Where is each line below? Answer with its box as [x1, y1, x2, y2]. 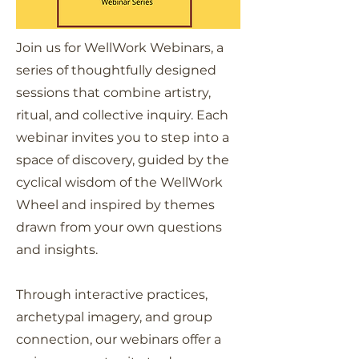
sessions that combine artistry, [16, 85, 211, 100]
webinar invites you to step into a [16, 130, 229, 145]
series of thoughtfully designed [16, 63, 216, 78]
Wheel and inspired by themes [16, 197, 215, 212]
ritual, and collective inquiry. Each [16, 107, 228, 123]
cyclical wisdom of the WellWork [16, 175, 223, 190]
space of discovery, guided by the [16, 152, 229, 167]
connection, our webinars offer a [16, 332, 221, 347]
